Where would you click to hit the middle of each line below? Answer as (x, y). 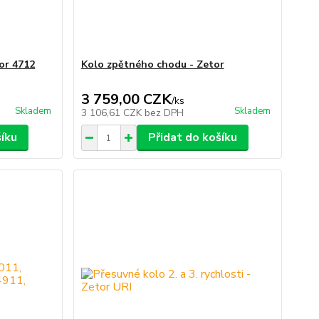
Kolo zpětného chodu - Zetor (152, 65)
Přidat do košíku (192, 138)
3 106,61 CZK (113, 113)
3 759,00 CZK (126, 100)
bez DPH (164, 113)
